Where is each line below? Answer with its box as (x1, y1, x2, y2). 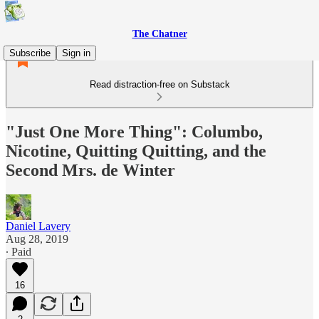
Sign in (62, 48, 90, 58)
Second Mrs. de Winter (6, 160, 175, 179)
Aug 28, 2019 (6, 232, 68, 245)
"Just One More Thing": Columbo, (6, 122, 263, 141)
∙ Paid (6, 245, 31, 258)
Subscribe (9, 48, 51, 58)
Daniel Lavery (6, 219, 70, 232)
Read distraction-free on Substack (89, 79, 230, 90)
